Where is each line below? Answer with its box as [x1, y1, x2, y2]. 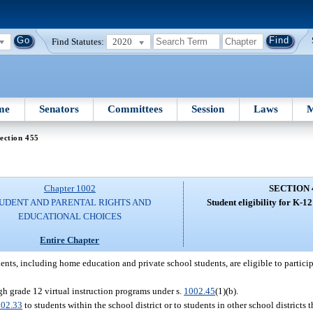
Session [191, 103, 225, 115]
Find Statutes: [52, 36, 105, 47]
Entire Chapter [40, 234, 100, 245]
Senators [38, 103, 79, 115]
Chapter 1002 [43, 183, 96, 194]
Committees [108, 103, 163, 115]
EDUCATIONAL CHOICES [17, 211, 122, 222]
